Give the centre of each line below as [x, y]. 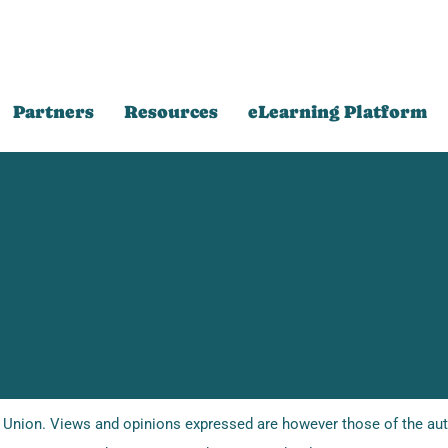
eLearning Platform [337, 111]
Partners [53, 111]
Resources [170, 111]
